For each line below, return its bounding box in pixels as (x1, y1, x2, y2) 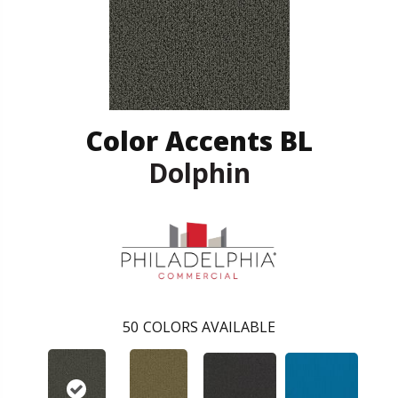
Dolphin (147, 154, 251, 191)
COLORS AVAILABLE (143, 316, 275, 337)
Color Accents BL (85, 122, 313, 159)
